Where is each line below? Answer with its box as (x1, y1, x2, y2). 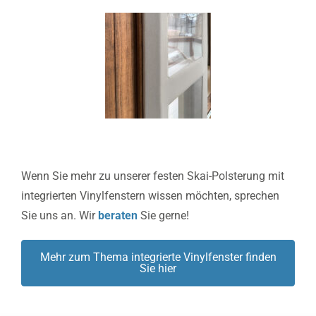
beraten (98, 209, 138, 223)
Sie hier (140, 262, 176, 276)
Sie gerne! (140, 209, 189, 223)
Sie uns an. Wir (21, 209, 98, 223)
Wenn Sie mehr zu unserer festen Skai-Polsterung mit (21, 169, 284, 183)
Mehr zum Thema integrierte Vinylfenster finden (39, 250, 276, 265)
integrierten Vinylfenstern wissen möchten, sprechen (21, 189, 279, 203)
